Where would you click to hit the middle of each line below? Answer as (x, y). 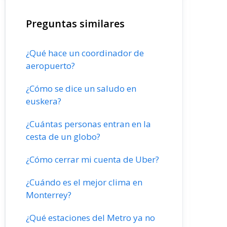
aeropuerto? (50, 66)
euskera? (44, 101)
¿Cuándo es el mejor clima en (84, 182)
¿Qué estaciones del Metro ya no (90, 218)
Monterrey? (49, 195)
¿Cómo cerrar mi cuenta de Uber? (92, 159)
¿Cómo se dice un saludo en (81, 88)
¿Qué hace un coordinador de (85, 53)
